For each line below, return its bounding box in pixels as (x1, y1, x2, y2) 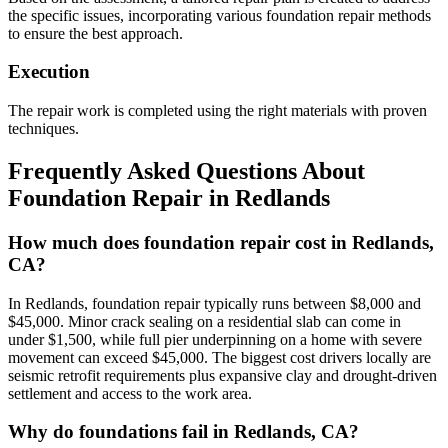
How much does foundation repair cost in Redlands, (8, 232, 434, 253)
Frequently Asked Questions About (8, 158, 365, 185)
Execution (8, 61, 90, 83)
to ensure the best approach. (8, 24, 183, 42)
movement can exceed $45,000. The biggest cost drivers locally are (8, 348, 431, 366)
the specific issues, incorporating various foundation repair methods (8, 6, 431, 24)
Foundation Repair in (8, 185, 235, 212)
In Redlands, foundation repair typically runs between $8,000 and (8, 294, 421, 312)
